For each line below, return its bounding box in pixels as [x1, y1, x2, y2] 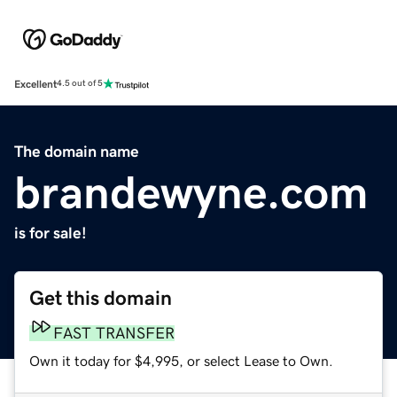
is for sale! [14, 224, 87, 241]
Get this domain [29, 287, 172, 308]
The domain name [14, 143, 139, 160]
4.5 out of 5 [57, 79, 103, 89]
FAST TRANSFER [53, 324, 175, 341]
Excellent [14, 78, 57, 90]
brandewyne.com [14, 168, 369, 215]
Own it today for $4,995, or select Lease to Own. [29, 353, 333, 368]
